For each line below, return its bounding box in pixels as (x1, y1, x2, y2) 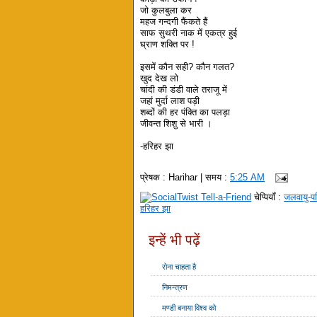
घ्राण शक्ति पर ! (140, 39, 195, 50)
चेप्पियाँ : (254, 192, 284, 203)
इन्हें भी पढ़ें (149, 232, 201, 248)
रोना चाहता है (162, 263, 197, 272)
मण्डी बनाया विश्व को (162, 304, 217, 313)
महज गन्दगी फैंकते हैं (140, 16, 208, 28)
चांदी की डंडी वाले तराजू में (140, 84, 228, 96)
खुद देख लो (140, 73, 179, 84)
